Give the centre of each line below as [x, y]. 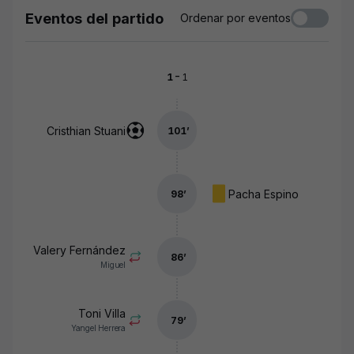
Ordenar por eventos [235, 18]
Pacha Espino [264, 194]
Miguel [113, 265]
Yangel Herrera [98, 328]
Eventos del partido [94, 19]
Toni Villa [102, 313]
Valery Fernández [79, 250]
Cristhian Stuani [86, 130]
